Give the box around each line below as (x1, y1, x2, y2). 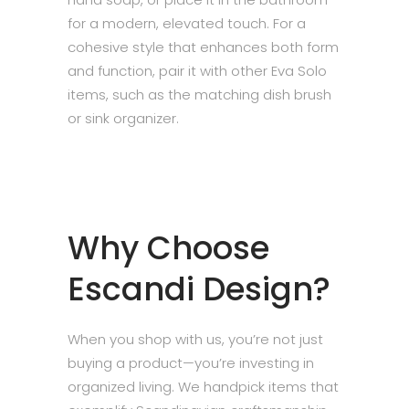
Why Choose (68, 225, 269, 270)
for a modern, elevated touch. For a (68, 14, 306, 33)
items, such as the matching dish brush (68, 85, 331, 104)
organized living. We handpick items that (68, 377, 339, 396)
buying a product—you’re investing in (68, 353, 314, 372)
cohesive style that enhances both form (68, 37, 339, 57)
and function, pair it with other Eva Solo (68, 61, 327, 80)
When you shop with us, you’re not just (68, 330, 323, 349)
